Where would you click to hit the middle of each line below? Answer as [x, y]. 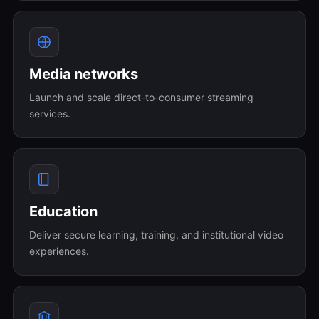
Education [63, 211]
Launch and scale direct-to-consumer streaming [141, 97]
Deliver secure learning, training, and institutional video [156, 235]
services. [50, 114]
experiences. [59, 251]
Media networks [84, 74]
